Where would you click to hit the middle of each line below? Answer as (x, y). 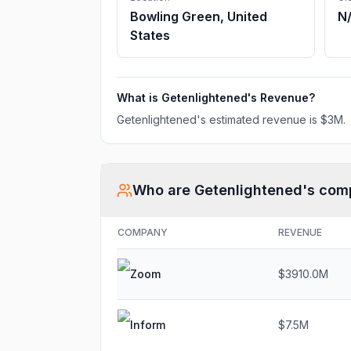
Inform (148, 325)
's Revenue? (281, 98)
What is (139, 98)
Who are (163, 190)
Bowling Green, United (199, 16)
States (150, 35)
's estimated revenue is (259, 119)
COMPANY (143, 232)
